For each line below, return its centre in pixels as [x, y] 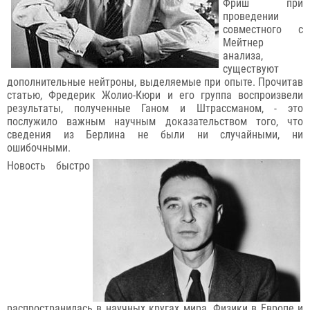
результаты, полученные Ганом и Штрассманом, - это [155, 109]
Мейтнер [243, 43]
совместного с [263, 30]
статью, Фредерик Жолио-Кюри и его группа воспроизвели [155, 95]
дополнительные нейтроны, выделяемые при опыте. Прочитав [155, 82]
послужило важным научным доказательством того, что [155, 122]
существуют [251, 69]
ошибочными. [39, 148]
